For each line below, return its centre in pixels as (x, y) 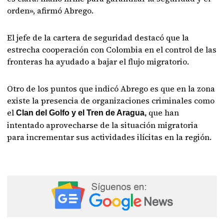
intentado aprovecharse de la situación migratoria (103, 125)
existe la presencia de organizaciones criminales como (111, 100)
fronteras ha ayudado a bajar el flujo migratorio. (98, 61)
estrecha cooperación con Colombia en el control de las (112, 49)
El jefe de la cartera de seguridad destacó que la (98, 37)
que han (163, 112)
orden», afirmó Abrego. (50, 10)
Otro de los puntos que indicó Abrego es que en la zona (111, 88)
